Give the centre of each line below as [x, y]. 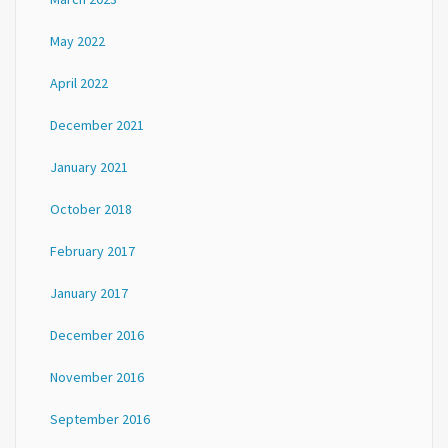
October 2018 [91, 209]
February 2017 [92, 251]
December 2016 [97, 335]
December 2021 [97, 125]
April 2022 [79, 83]
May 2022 [77, 41]
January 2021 [89, 167]
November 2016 [97, 377]
